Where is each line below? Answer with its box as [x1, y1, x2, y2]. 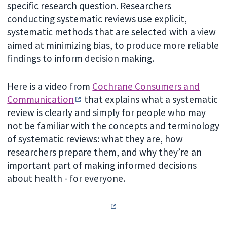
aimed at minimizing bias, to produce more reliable [7, 39, 219, 52]
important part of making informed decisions [7, 159, 197, 172]
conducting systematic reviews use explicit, [7, 13, 187, 25]
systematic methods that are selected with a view [7, 26, 216, 39]
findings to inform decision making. [7, 52, 157, 65]
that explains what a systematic [82, 93, 218, 106]
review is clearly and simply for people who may [7, 106, 206, 119]
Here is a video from [7, 80, 93, 93]
